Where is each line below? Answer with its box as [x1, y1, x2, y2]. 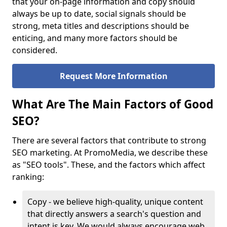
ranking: [12, 171, 46, 182]
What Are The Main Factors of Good [12, 96, 213, 112]
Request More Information [59, 70, 168, 82]
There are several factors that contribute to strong [12, 135, 206, 146]
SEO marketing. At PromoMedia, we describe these [12, 147, 208, 158]
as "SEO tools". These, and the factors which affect [12, 159, 205, 170]
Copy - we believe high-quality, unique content [27, 196, 203, 207]
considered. [12, 45, 59, 56]
